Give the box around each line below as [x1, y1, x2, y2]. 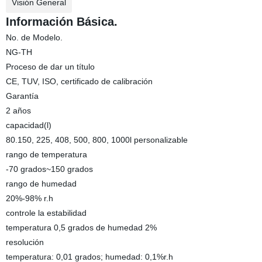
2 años [5, 106, 31, 115]
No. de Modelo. [5, 33, 63, 42]
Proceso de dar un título [5, 62, 95, 71]
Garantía [5, 91, 39, 101]
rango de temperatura [5, 150, 87, 159]
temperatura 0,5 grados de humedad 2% [5, 223, 157, 232]
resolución [5, 237, 44, 247]
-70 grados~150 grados [5, 164, 93, 174]
